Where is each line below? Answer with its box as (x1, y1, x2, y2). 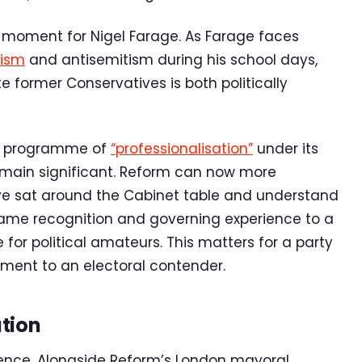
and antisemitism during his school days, (25, 49, 318, 69)
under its (253, 139, 318, 159)
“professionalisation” (111, 139, 253, 159)
